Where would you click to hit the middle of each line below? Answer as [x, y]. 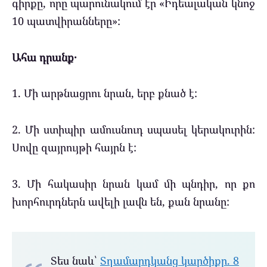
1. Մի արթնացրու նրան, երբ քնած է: [105, 93]
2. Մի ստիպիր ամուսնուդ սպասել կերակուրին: [133, 130]
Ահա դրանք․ [44, 57]
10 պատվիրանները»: [66, 21]
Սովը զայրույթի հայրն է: [74, 148]
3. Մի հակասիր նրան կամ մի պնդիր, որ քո [133, 183]
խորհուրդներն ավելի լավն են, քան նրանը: [121, 201]
